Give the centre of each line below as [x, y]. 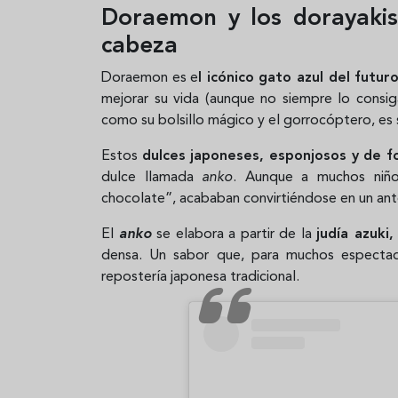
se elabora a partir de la [234, 234]
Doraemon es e [150, 78]
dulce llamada [152, 177]
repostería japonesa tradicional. [200, 277]
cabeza [139, 46]
